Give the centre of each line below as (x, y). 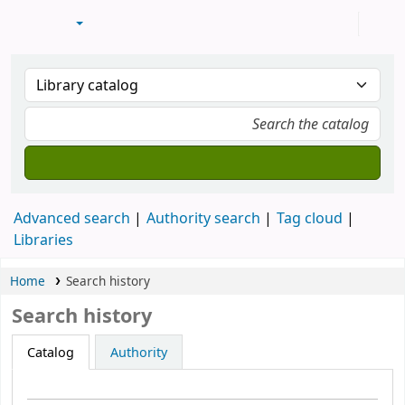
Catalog (51, 352)
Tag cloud (310, 218)
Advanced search (72, 218)
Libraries (43, 240)
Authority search (203, 218)
